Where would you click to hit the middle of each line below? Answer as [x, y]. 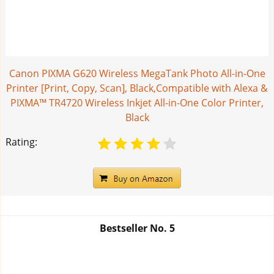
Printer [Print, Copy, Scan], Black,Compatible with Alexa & [137, 88]
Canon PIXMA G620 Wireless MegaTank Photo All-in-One [137, 74]
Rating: [21, 142]
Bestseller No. [134, 228]
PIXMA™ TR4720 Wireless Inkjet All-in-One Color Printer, [137, 103]
